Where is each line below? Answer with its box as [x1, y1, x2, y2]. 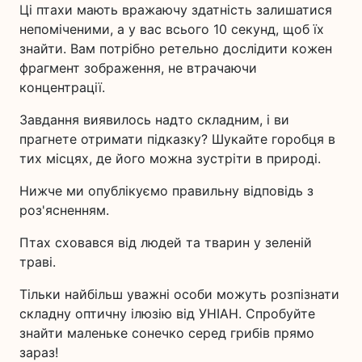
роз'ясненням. [19, 202, 109, 218]
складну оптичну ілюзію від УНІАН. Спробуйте [19, 305, 315, 322]
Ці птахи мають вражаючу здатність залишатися [19, 2, 332, 18]
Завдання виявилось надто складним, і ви [19, 112, 289, 128]
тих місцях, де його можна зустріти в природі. [19, 150, 321, 166]
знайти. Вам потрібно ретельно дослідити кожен [19, 40, 332, 57]
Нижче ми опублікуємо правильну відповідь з [19, 183, 314, 199]
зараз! [19, 344, 58, 360]
